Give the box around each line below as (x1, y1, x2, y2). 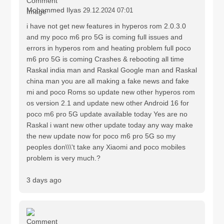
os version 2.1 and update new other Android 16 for (26, 99, 189, 107)
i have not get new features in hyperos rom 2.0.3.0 (26, 22, 186, 30)
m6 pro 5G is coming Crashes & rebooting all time (26, 55, 184, 63)
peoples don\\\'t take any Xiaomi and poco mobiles (26, 143, 186, 151)
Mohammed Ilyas (26, 6, 83, 14)
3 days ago (26, 176, 62, 184)
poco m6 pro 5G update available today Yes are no (26, 110, 188, 118)
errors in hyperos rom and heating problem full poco (26, 44, 191, 52)
